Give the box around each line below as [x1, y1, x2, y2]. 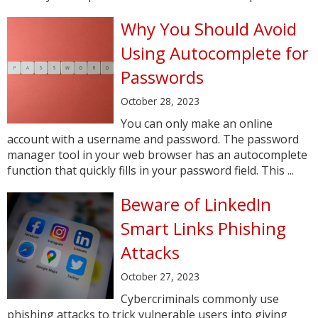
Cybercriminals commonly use [121, 291, 279, 307]
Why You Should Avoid [121, 17, 297, 40]
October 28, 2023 [121, 94, 199, 108]
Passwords [121, 65, 204, 89]
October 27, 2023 [121, 270, 199, 283]
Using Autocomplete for [121, 41, 309, 65]
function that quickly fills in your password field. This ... [7, 163, 294, 178]
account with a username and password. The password [7, 131, 299, 147]
